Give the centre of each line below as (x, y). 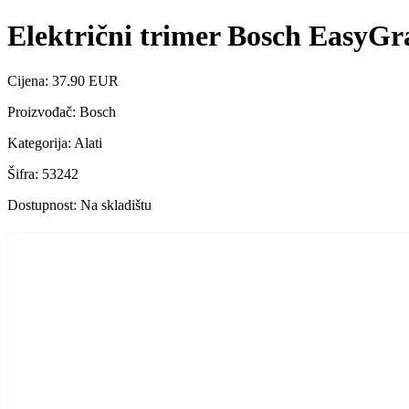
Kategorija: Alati (55, 142)
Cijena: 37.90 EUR (63, 80)
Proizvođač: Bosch (62, 111)
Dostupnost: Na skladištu (79, 204)
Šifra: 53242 (43, 173)
